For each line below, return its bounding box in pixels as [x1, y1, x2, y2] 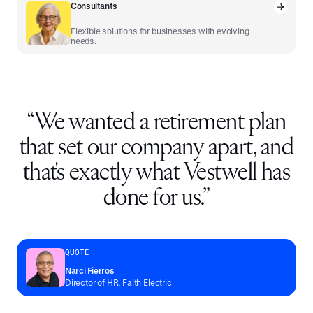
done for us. [103, 186, 203, 212]
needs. [71, 36, 96, 46]
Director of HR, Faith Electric [65, 277, 172, 288]
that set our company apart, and [19, 136, 294, 161]
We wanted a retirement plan [34, 110, 286, 136]
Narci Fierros [65, 265, 115, 276]
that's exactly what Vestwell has [22, 161, 291, 187]
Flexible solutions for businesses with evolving [71, 26, 249, 36]
